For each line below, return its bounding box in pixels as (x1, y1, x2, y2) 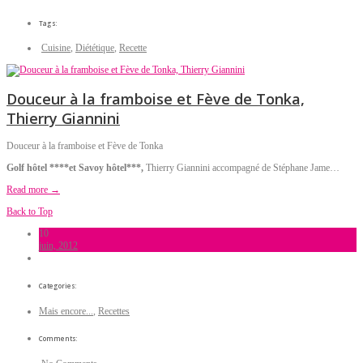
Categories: (39, 280, 77, 290)
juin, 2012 (39, 240, 78, 252)
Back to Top (6, 206, 53, 218)
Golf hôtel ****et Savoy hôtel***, (6, 162, 146, 174)
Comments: (39, 334, 78, 344)
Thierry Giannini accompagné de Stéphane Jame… (146, 162, 340, 174)
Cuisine (41, 42, 70, 54)
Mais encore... (39, 305, 93, 317)
